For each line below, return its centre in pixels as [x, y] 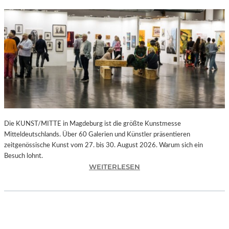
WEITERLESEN [114, 167]
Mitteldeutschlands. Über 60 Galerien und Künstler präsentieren [97, 135]
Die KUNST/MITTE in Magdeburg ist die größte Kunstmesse [93, 124]
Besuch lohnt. [24, 156]
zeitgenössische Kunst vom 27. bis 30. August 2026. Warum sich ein [104, 145]
